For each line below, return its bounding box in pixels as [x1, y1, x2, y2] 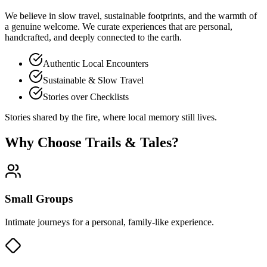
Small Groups [5, 193, 73, 206]
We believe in [5, 10, 58, 21]
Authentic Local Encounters [43, 58, 148, 69]
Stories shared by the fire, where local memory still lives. [5, 111, 217, 122]
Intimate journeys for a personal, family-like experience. [5, 217, 214, 228]
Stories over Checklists [43, 91, 129, 102]
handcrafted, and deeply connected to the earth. [5, 32, 182, 42]
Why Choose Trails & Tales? [5, 134, 179, 150]
